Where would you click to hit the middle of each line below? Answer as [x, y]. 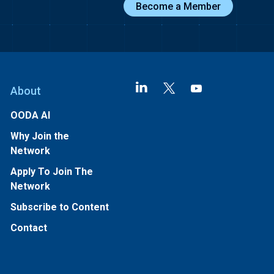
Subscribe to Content [59, 207]
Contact [28, 228]
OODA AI [30, 115]
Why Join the [39, 136]
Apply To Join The [51, 172]
